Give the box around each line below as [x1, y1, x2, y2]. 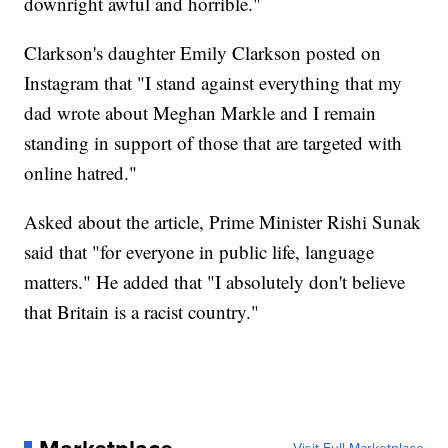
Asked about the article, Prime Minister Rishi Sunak [24, 209, 422, 235]
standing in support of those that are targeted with [24, 130, 403, 156]
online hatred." [24, 160, 138, 186]
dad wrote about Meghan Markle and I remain [24, 100, 377, 126]
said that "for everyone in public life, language [24, 239, 375, 265]
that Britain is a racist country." [24, 299, 260, 325]
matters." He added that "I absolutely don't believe [24, 269, 406, 295]
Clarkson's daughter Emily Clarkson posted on [24, 40, 382, 66]
